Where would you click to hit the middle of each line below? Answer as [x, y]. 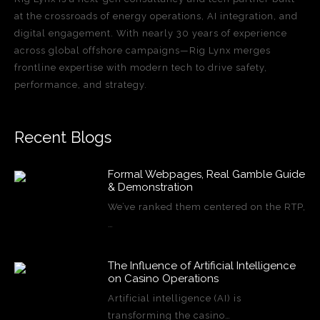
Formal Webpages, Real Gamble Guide [206, 174]
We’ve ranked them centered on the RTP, [206, 206]
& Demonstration [150, 187]
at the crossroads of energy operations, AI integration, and [156, 16]
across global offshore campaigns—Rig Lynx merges [142, 50]
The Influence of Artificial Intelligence [201, 265]
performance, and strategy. [81, 84]
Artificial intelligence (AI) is [174, 298]
